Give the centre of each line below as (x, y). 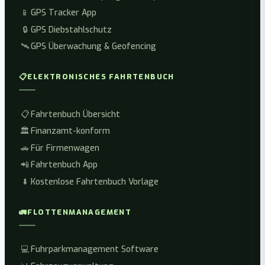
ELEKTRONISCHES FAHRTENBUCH (101, 77)
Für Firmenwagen (65, 148)
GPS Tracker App (64, 13)
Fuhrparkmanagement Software (95, 250)
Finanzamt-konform (70, 131)
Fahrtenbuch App (64, 165)
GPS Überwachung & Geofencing (93, 47)
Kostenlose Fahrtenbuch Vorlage (95, 182)
